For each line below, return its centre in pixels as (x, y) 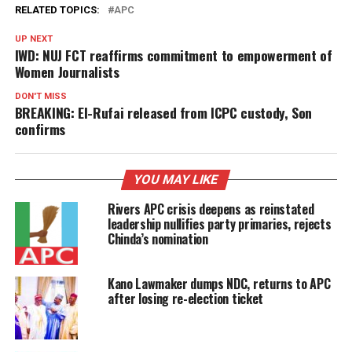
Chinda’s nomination (158, 238)
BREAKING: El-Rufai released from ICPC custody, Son (163, 112)
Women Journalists (67, 71)
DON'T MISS (40, 96)
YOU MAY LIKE (176, 179)
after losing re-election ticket (185, 298)
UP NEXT (33, 38)
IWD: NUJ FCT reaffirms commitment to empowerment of (173, 55)
